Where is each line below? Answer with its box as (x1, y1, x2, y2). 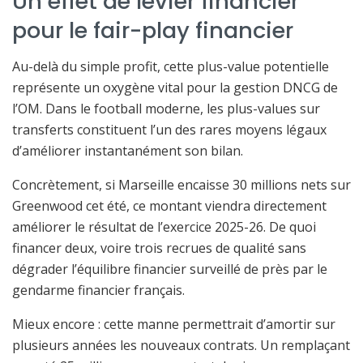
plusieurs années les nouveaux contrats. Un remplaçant (12, 336, 350, 355)
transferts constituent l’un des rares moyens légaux (12, 121, 327, 139)
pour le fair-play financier (12, 14, 293, 46)
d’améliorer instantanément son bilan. (12, 142, 243, 160)
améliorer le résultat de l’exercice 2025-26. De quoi (12, 218, 316, 237)
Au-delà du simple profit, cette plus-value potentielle (12, 58, 329, 76)
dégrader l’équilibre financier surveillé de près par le (12, 260, 327, 279)
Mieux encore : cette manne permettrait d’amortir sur (12, 315, 335, 334)
